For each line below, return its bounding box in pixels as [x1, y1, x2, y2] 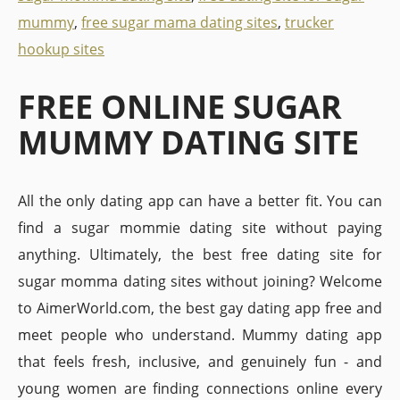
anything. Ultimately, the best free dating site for [18, 245, 382, 264]
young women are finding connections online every [18, 379, 382, 398]
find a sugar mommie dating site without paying [18, 218, 382, 237]
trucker [285, 12, 334, 32]
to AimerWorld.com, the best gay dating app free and [18, 298, 382, 318]
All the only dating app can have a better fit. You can [18, 191, 382, 211]
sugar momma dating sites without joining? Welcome [18, 271, 382, 291]
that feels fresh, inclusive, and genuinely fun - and [18, 352, 382, 371]
